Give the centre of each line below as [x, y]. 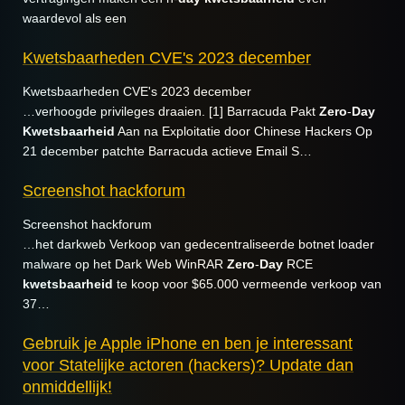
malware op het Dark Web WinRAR [125, 264]
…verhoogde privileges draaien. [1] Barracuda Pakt [171, 111]
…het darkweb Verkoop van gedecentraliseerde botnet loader [198, 244]
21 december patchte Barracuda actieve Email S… [167, 151]
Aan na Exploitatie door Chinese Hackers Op [244, 131]
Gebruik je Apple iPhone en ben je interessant [188, 343]
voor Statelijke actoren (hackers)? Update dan [188, 365]
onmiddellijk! [67, 386]
